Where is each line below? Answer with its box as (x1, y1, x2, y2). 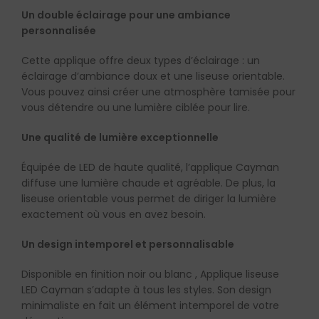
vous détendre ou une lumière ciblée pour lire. (21, 100, 250, 115)
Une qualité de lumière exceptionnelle (21, 130, 219, 145)
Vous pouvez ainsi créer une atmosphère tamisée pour (21, 85, 296, 100)
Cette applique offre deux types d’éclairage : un (21, 53, 260, 68)
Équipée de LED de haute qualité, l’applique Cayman (21, 160, 279, 175)
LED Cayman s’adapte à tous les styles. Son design (21, 283, 271, 298)
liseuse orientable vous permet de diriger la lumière (21, 192, 276, 206)
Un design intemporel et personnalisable (21, 237, 234, 252)
